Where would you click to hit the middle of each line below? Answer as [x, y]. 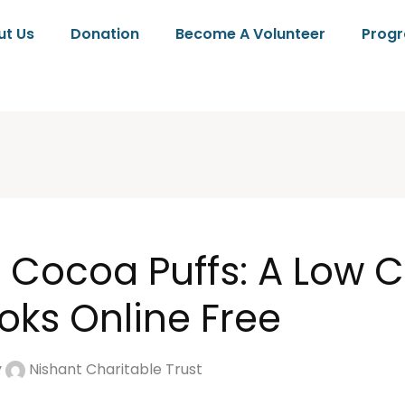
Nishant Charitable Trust [114, 369]
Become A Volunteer [251, 34]
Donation [105, 34]
